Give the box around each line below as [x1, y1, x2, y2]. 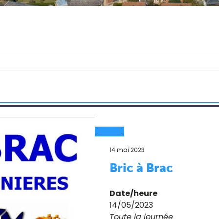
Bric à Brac [109, 160, 173, 175]
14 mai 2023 [109, 146, 145, 154]
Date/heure [109, 188, 157, 199]
